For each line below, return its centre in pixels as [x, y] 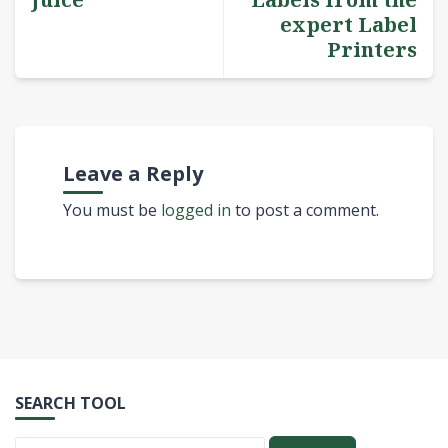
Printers [372, 50]
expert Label [348, 25]
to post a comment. [305, 210]
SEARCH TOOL [70, 403]
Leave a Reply [133, 174]
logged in [196, 210]
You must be [112, 210]
